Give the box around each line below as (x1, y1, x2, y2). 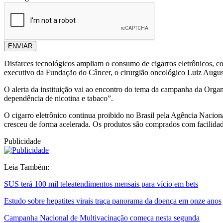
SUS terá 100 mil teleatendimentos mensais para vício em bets (4, 180, 198, 189)
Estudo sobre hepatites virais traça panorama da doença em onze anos (4, 197, 222, 206)
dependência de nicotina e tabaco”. (4, 94, 113, 103)
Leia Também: (4, 163, 49, 172)
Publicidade (4, 137, 41, 146)
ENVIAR (8, 42, 32, 50)
